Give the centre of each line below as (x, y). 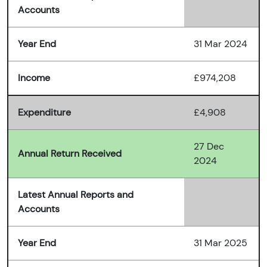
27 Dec (209, 147)
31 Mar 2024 (221, 44)
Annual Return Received (70, 154)
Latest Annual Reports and (76, 195)
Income (34, 78)
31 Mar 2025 (221, 243)
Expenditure (44, 113)
